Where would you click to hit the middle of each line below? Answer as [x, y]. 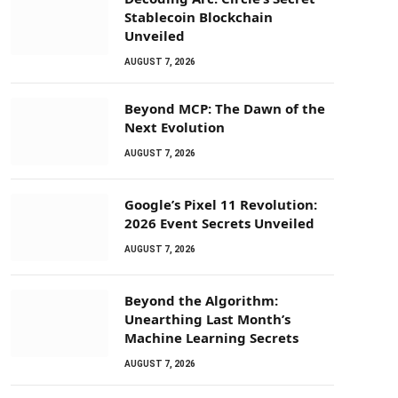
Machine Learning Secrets [211, 338]
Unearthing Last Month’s [207, 319]
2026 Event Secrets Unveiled [219, 223]
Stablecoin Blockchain [199, 17]
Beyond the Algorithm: [201, 300]
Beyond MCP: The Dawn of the [225, 108]
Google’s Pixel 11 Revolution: [221, 204]
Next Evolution [175, 127]
